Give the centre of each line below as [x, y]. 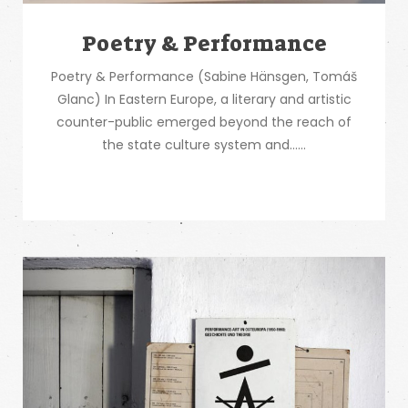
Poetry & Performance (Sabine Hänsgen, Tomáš [204, 76]
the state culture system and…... [204, 145]
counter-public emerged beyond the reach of [204, 122]
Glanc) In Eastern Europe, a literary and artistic [204, 99]
